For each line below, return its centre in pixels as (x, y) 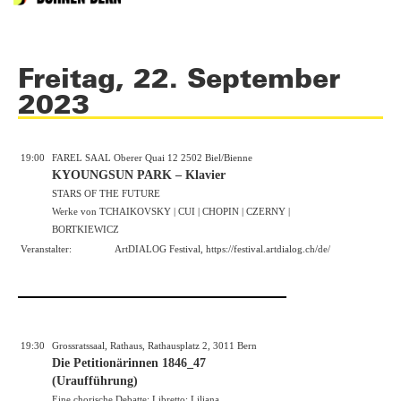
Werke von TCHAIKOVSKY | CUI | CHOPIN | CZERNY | (171, 212)
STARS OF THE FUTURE (106, 194)
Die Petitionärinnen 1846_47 (129, 363)
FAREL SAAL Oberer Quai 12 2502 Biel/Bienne (152, 158)
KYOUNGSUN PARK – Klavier (139, 175)
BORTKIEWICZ (85, 230)
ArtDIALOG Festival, (160, 249)
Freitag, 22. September (179, 77)
